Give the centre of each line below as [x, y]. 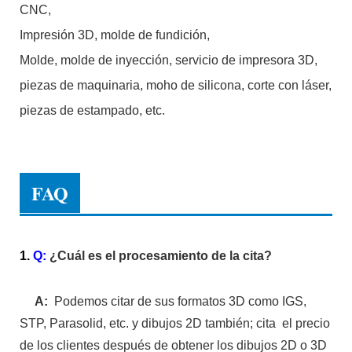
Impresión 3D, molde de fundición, [115, 35]
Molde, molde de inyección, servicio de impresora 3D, [169, 60]
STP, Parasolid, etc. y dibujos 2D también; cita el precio [175, 323]
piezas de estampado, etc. [92, 110]
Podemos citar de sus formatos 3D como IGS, [179, 301]
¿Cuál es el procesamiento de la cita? [161, 255]
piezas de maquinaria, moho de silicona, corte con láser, [176, 85]
